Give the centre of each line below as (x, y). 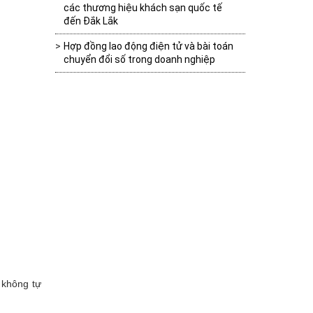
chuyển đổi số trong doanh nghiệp (139, 59)
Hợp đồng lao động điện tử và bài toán (148, 46)
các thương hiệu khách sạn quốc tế (143, 7)
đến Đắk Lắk (90, 21)
